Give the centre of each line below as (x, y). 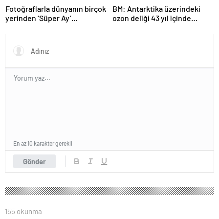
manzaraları (25, 27)
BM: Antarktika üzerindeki (156, 8)
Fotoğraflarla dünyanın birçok (56, 8)
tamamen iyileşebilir (147, 27)
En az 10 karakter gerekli (43, 143)
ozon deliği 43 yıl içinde (152, 18)
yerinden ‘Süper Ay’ (38, 18)
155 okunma (23, 211)
